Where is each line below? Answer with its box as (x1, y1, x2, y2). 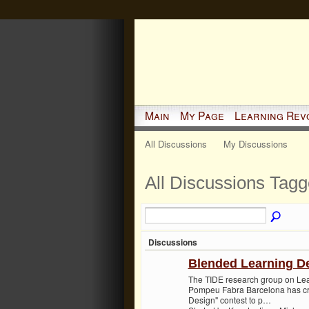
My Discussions (223, 137, 288, 150)
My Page (179, 107, 224, 123)
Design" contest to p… (188, 293, 271, 306)
